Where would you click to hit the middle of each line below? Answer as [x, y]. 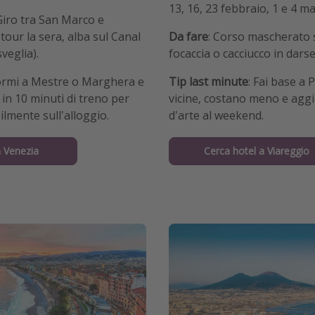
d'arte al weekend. [216, 116]
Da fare [188, 37]
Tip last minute [208, 82]
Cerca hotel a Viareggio [257, 151]
